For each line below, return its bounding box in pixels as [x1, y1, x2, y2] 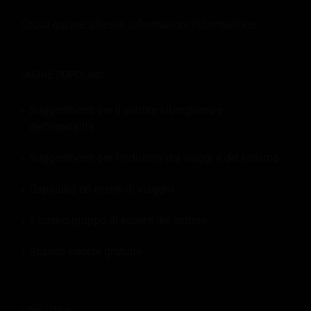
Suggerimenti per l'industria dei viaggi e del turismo [29, 151, 279, 165]
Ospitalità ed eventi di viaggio [29, 182, 174, 196]
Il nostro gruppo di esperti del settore [29, 213, 207, 227]
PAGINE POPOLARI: [21, 67, 104, 81]
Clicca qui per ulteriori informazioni [21, 17, 192, 31]
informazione [192, 17, 256, 31]
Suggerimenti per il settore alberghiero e [29, 103, 223, 117]
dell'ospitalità [29, 119, 94, 133]
